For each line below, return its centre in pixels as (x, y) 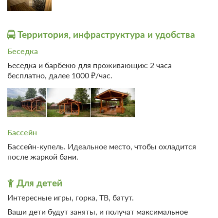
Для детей (38, 183)
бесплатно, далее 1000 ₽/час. (60, 75)
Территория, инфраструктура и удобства (105, 35)
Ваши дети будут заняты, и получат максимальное (98, 212)
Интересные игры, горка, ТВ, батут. (71, 198)
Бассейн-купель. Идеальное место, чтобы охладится (102, 146)
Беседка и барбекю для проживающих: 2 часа (90, 65)
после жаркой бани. (43, 157)
